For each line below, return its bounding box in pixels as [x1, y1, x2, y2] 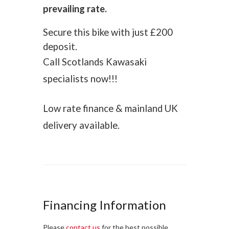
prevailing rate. [43, 3, 107, 14]
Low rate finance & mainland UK [43, 103, 178, 114]
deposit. [43, 41, 77, 52]
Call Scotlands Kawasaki [43, 56, 147, 67]
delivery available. [43, 120, 120, 131]
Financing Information [43, 197, 166, 212]
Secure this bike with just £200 [43, 27, 173, 38]
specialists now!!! [43, 73, 118, 84]
